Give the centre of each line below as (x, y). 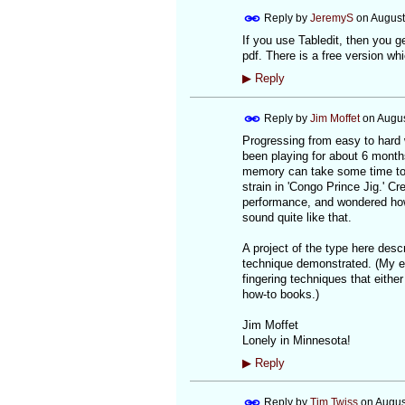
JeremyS (331, 18)
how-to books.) (280, 294)
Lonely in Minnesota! (296, 340)
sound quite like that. (297, 217)
